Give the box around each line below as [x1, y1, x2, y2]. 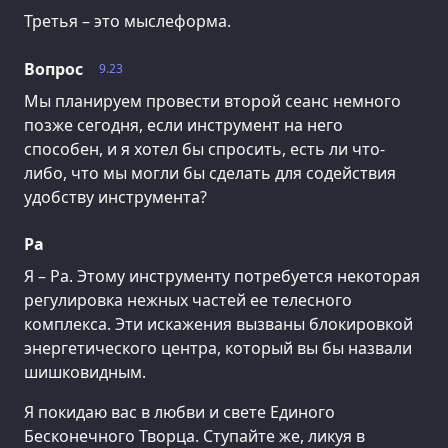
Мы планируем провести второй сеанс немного [24, 89, 401, 112]
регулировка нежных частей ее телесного [24, 289, 352, 312]
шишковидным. [24, 361, 146, 384]
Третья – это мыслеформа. [24, 9, 231, 32]
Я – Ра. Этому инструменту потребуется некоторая [24, 265, 420, 288]
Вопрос [24, 57, 83, 80]
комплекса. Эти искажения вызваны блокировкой [24, 313, 413, 336]
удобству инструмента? [24, 185, 207, 208]
